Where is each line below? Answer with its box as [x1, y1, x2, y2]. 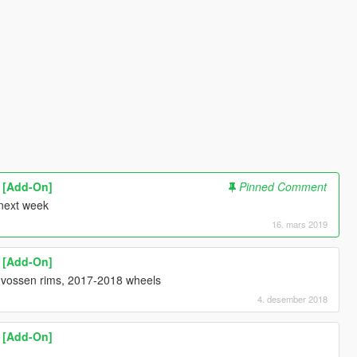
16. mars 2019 [272, 218, 328, 231]
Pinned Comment [239, 178, 328, 195]
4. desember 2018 [257, 292, 328, 306]
